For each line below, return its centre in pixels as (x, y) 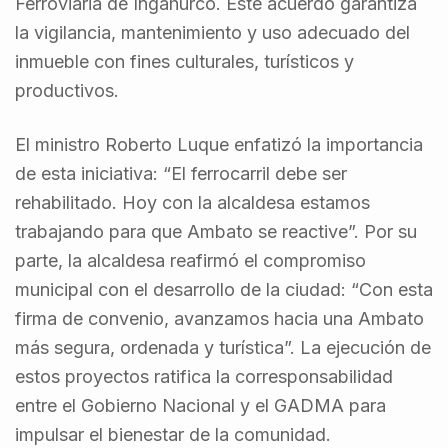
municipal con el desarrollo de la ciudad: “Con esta (224, 290)
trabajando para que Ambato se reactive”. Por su (216, 232)
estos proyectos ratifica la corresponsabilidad (204, 377)
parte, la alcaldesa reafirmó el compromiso (190, 261)
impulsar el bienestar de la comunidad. (173, 435)
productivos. (67, 91)
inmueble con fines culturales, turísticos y (184, 62)
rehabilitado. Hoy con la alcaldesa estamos (192, 203)
